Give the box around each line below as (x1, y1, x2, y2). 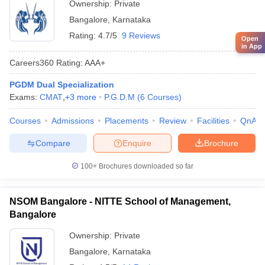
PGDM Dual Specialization (9, 80, 114, 89)
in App (241, 42, 262, 50)
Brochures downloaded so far (97, 162, 193, 170)
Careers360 (9, 57, 54, 67)
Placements (105, 116, 148, 125)
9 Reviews (122, 31, 160, 40)
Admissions (51, 116, 94, 125)
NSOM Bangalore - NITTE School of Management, (9, 196, 231, 206)
